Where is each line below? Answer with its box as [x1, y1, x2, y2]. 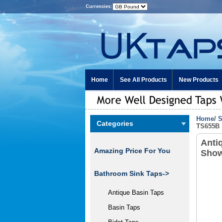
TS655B [196, 122, 220, 130]
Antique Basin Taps [100, 189, 164, 196]
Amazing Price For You [94, 147, 170, 155]
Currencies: [85, 4, 112, 9]
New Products [179, 76, 219, 83]
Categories [97, 119, 133, 127]
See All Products [120, 76, 167, 83]
